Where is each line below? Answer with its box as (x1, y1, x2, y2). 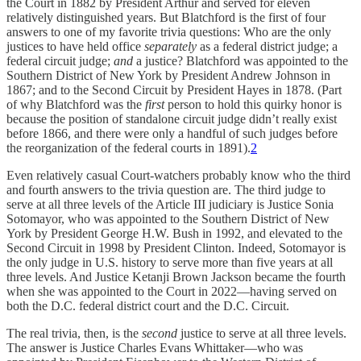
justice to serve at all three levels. (177, 326, 346, 340)
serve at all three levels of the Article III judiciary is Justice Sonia (6, 197, 334, 211)
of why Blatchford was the (6, 97, 145, 111)
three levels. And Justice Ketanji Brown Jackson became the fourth (6, 269, 346, 284)
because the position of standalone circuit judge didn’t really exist (6, 111, 337, 126)
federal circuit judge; (6, 53, 114, 68)
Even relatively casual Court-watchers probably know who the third (6, 168, 351, 182)
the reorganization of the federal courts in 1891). (6, 140, 251, 155)
